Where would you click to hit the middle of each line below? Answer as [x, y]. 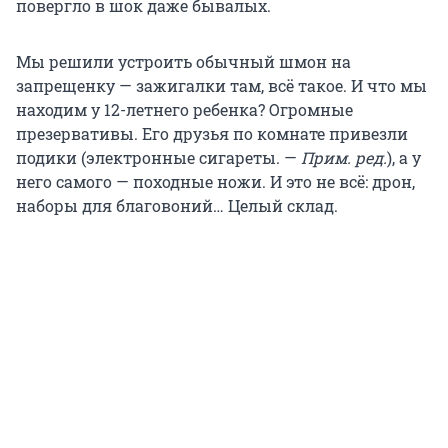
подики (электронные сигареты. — [158, 157]
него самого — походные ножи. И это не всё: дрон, [215, 181]
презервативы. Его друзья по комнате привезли [212, 133]
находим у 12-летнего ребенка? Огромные [184, 109]
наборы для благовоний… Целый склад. [177, 205]
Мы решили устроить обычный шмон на [183, 61]
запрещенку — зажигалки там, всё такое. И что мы [221, 85]
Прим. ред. [344, 157]
